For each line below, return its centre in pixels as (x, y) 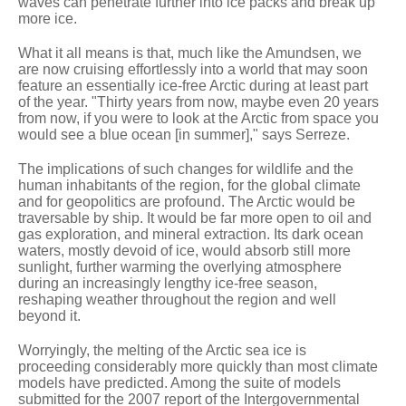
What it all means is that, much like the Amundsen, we (190, 53)
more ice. (48, 18)
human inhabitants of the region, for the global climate (189, 185)
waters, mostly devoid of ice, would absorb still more (184, 250)
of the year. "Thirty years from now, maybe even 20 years (198, 101)
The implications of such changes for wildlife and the (186, 169)
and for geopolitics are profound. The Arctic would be (187, 201)
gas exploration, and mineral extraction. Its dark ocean (191, 234)
